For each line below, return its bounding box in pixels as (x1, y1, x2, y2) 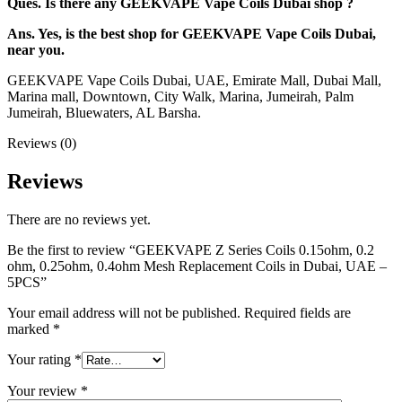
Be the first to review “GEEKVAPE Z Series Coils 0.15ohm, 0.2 (7, 242, 374, 258)
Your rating (7, 352, 74, 368)
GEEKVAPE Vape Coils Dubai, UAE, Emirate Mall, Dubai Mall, (7, 73, 381, 89)
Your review (7, 383, 81, 399)
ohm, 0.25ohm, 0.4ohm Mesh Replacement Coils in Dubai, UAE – (7, 258, 387, 275)
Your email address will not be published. (7, 305, 240, 321)
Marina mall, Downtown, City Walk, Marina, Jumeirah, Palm (7, 89, 354, 105)
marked (7, 321, 53, 337)
